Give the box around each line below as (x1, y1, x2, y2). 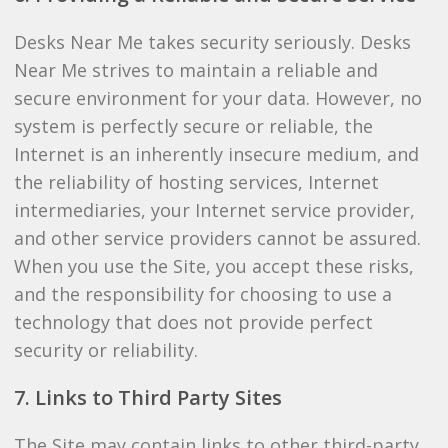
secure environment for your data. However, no (13, 86, 422, 110)
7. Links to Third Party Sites (13, 384, 282, 411)
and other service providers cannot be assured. (13, 226, 421, 250)
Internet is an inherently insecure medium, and (13, 142, 419, 166)
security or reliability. (13, 338, 198, 362)
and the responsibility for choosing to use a (13, 282, 392, 306)
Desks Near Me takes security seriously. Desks (13, 30, 411, 54)
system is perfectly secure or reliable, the (13, 114, 373, 138)
